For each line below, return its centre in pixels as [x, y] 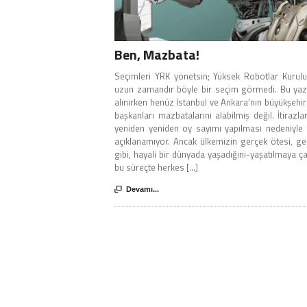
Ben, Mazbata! [157, 55]
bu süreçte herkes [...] [156, 168]
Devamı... [143, 189]
